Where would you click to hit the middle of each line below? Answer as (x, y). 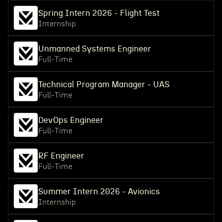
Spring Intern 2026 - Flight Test (99, 13)
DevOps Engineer (71, 120)
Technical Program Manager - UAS (104, 84)
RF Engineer (61, 156)
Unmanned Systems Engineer (94, 49)
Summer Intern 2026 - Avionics (99, 192)
